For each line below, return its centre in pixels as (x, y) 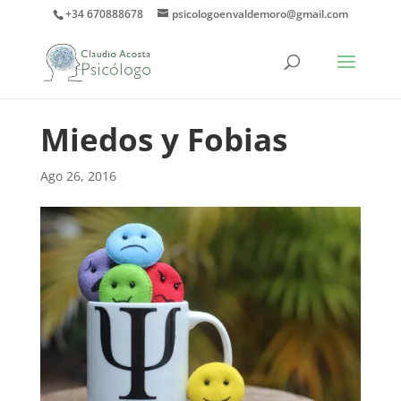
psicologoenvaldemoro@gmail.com (260, 14)
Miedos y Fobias (163, 139)
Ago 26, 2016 (78, 176)
